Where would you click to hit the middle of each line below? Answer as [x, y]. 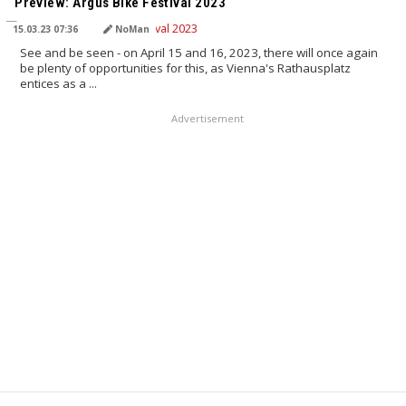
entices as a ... [59, 84]
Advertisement [208, 118]
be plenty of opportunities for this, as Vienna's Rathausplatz [186, 68]
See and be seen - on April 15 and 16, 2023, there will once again [199, 53]
